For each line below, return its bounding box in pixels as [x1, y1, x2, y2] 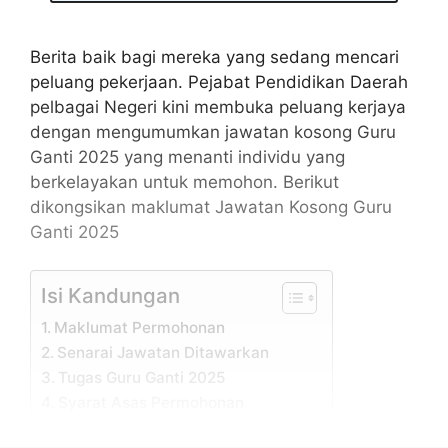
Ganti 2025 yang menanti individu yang [30, 146, 345, 167]
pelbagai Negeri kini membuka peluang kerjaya [30, 96, 406, 117]
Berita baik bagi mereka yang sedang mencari [30, 46, 399, 67]
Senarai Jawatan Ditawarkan [57, 343, 270, 362]
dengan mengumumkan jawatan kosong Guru [30, 121, 396, 142]
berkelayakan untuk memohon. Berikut [30, 171, 339, 192]
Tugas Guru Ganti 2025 [58, 368, 227, 387]
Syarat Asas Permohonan [58, 393, 245, 412]
